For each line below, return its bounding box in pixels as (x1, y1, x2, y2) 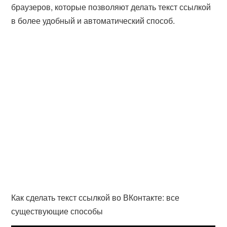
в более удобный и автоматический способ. (11, 15, 175, 26)
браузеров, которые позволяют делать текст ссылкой (11, 1, 211, 13)
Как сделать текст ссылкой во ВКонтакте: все (11, 192, 180, 203)
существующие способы (11, 205, 103, 217)
